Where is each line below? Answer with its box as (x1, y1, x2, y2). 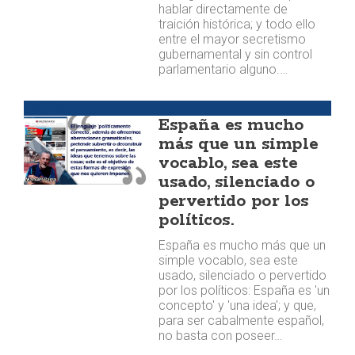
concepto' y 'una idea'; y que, (158, 298, 317, 313)
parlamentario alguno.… (158, 62, 288, 77)
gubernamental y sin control (158, 47, 313, 62)
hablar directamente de (158, 2, 288, 17)
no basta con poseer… (158, 328, 283, 343)
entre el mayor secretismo (158, 32, 307, 47)
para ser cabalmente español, (158, 313, 325, 328)
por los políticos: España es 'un (158, 283, 330, 298)
